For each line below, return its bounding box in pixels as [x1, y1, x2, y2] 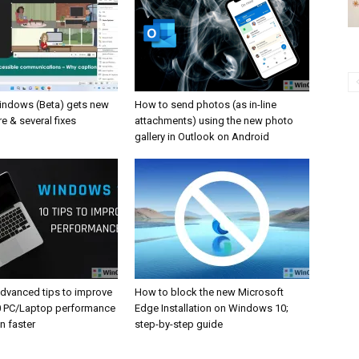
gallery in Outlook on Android [135, 130, 269, 143]
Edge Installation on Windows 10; [135, 301, 288, 314]
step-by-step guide [135, 317, 223, 330]
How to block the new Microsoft [135, 285, 284, 298]
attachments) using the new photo [135, 114, 293, 127]
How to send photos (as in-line [135, 98, 276, 111]
